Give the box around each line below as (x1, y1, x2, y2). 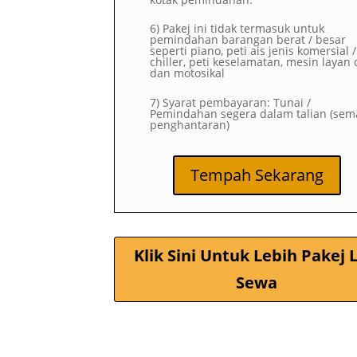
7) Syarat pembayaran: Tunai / (150, 94, 311, 110)
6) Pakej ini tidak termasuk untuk (150, 21, 324, 37)
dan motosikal (150, 65, 225, 81)
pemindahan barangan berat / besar (150, 32, 346, 48)
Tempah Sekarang (190, 163, 324, 186)
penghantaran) (150, 116, 229, 132)
